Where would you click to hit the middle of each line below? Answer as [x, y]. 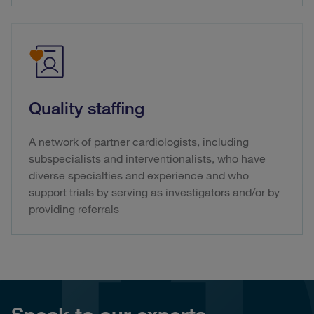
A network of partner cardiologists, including [139, 142]
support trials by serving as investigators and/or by [154, 192]
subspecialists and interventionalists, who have [147, 159]
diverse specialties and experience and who [139, 176]
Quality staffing [87, 108]
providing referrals [74, 209]
